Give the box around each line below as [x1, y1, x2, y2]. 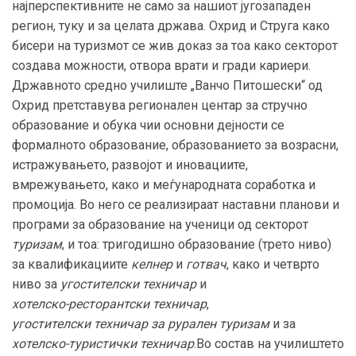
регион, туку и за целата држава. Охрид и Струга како [12, 17, 330, 33]
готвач [186, 256, 226, 272]
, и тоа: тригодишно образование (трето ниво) [62, 236, 331, 252]
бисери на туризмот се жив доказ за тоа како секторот [12, 37, 338, 53]
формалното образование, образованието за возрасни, [12, 137, 339, 153]
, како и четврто [226, 256, 319, 272]
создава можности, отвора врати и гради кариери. [12, 57, 311, 73]
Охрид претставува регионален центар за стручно [12, 97, 308, 113]
